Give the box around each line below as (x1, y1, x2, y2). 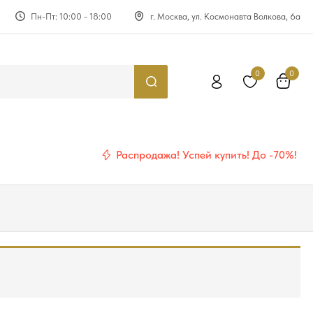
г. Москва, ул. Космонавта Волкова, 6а (150, 11, 300, 22)
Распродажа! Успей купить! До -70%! (116, 147, 298, 161)
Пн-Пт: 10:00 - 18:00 (31, 11, 112, 22)
